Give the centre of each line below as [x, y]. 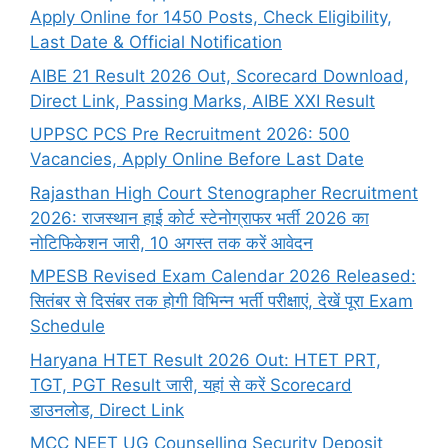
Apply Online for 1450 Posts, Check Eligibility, [211, 17]
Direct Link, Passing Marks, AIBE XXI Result [202, 100]
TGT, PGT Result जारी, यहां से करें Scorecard [191, 384]
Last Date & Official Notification [156, 42]
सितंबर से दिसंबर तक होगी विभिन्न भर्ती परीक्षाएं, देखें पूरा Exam [221, 301]
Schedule [67, 326]
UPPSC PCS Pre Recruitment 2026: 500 [190, 134]
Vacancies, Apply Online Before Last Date [197, 159]
